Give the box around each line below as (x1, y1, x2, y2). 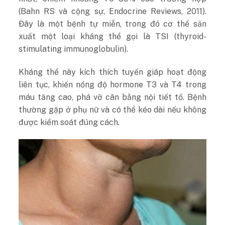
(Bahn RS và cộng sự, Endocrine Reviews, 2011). (19, 7, 206, 17)
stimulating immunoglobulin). (19, 44, 131, 54)
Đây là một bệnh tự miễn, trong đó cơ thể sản (19, 19, 206, 29)
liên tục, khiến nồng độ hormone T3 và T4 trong (19, 80, 206, 90)
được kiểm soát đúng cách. (19, 118, 120, 128)
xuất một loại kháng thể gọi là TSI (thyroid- (19, 32, 206, 42)
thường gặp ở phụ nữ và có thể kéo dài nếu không (19, 105, 206, 115)
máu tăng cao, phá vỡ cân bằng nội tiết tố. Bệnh (19, 92, 206, 102)
